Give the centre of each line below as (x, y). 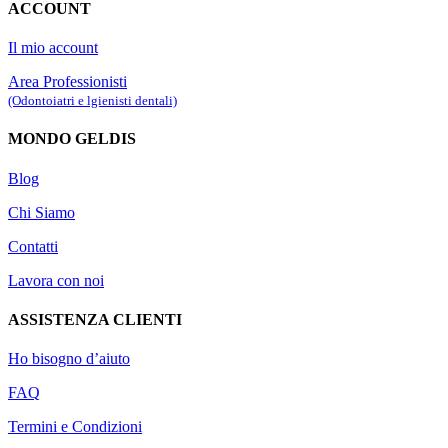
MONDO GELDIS (72, 139)
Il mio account (53, 48)
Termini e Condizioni (75, 427)
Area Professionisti (67, 82)
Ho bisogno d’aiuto (69, 359)
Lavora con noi (56, 280)
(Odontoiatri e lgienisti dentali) (92, 101)
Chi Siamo (41, 212)
